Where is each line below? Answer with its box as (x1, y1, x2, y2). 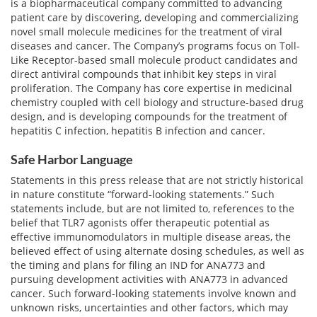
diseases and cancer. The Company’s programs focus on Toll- (11, 39, 300, 52)
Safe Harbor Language (11, 151, 133, 167)
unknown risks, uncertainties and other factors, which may (11, 301, 288, 314)
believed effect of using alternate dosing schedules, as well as (11, 244, 304, 258)
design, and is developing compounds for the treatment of (11, 110, 287, 123)
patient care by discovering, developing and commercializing (11, 11, 299, 24)
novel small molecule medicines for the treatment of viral (11, 25, 282, 38)
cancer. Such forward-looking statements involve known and (11, 287, 296, 300)
